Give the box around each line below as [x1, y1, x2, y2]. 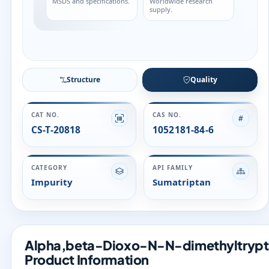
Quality [190, 74, 217, 85]
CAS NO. [153, 110, 182, 119]
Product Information [25, 252, 149, 268]
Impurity [31, 176, 73, 188]
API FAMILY [153, 163, 193, 172]
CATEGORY [31, 163, 68, 172]
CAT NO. [31, 110, 60, 119]
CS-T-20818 [31, 123, 81, 136]
